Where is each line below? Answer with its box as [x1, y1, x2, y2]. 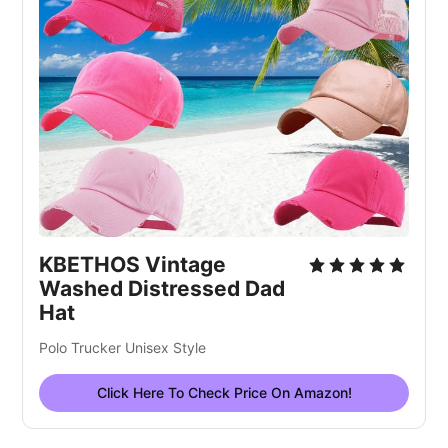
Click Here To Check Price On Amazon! [96, 384, 352, 402]
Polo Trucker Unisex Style [39, 339, 207, 357]
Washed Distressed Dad [39, 276, 286, 302]
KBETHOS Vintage [39, 252, 227, 278]
